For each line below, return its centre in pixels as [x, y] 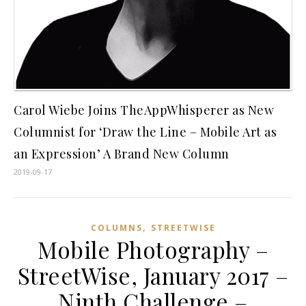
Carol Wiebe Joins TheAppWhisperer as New [144, 110]
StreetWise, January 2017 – [153, 276]
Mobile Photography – [153, 250]
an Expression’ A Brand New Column [122, 154]
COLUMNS [116, 228]
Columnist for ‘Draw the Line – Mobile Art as [145, 132]
